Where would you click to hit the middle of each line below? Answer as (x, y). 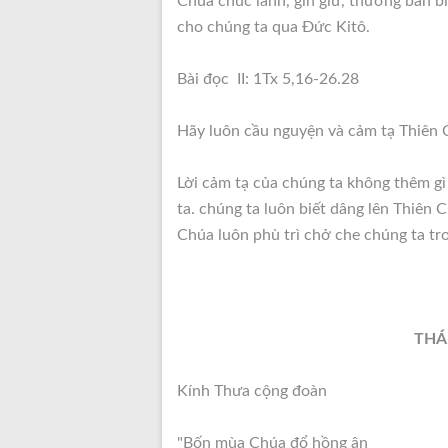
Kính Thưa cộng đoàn (252, 391)
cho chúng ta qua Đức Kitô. (273, 27)
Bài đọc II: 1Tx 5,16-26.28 (268, 79)
